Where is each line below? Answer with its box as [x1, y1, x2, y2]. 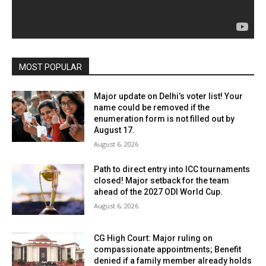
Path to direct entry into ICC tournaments [94, 164, 251, 174]
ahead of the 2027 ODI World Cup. [94, 186, 223, 197]
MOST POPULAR [19, 62, 82, 72]
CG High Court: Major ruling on [94, 233, 213, 243]
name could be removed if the [94, 102, 210, 112]
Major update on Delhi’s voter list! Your [94, 91, 243, 101]
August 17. [94, 125, 135, 135]
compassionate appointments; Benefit [94, 244, 242, 254]
